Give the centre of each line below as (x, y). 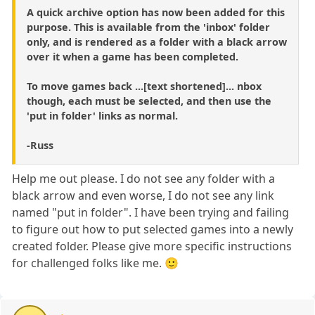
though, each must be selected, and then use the (149, 101)
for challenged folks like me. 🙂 (96, 263)
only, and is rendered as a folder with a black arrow (157, 41)
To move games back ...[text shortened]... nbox (144, 86)
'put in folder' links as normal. (102, 115)
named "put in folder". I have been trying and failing (151, 212)
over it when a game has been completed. (133, 56)
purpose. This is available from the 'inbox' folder (148, 27)
